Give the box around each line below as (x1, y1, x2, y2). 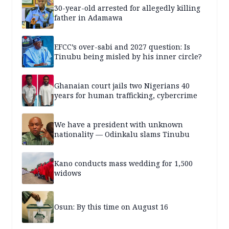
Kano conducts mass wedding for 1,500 (54, 158, 193, 168)
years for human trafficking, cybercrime (54, 90, 197, 100)
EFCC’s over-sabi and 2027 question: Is (54, 41, 190, 52)
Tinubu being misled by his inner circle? (54, 51, 202, 61)
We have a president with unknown (54, 119, 183, 129)
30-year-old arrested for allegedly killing (54, 3, 200, 13)
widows (54, 168, 81, 178)
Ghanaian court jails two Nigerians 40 (54, 80, 190, 90)
